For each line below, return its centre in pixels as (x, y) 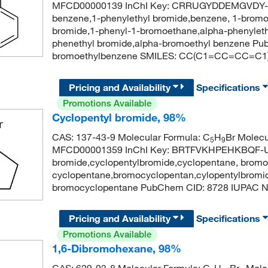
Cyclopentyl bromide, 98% (119, 117)
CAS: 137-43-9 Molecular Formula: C (131, 137)
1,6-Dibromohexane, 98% (116, 248)
